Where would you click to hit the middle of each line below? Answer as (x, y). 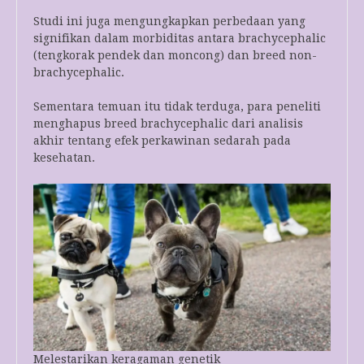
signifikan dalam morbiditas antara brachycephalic (180, 39)
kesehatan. (64, 158)
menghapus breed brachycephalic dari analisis (168, 124)
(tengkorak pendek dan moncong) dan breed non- (175, 56)
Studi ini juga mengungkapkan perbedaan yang (169, 22)
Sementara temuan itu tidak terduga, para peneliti (177, 107)
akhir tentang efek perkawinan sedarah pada (162, 141)
